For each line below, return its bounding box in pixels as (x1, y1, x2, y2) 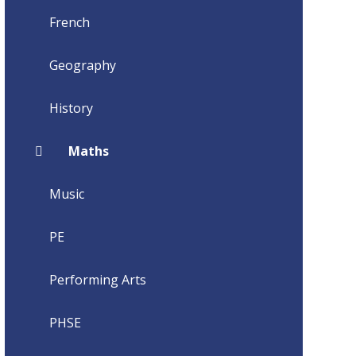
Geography (48, 56, 116, 74)
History (48, 99, 93, 117)
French (48, 13, 90, 31)
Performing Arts (48, 270, 146, 288)
